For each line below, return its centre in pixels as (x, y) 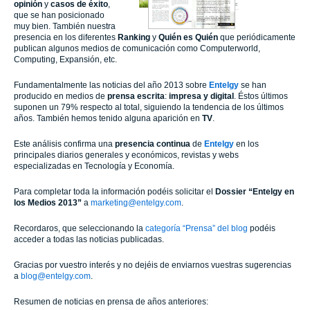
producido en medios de (61, 97)
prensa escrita (136, 97)
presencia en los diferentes (66, 38)
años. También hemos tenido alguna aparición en (108, 119)
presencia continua (153, 144)
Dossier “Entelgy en (255, 192)
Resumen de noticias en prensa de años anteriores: (111, 302)
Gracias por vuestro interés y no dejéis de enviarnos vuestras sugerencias (153, 265)
